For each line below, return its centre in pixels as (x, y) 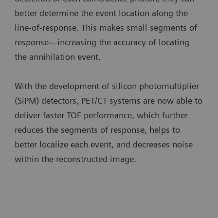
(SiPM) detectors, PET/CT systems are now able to (109, 100)
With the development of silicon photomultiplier (107, 86)
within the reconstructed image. (75, 159)
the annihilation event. (59, 56)
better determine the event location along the (101, 13)
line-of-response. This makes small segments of (106, 27)
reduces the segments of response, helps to (97, 129)
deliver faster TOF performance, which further (101, 115)
